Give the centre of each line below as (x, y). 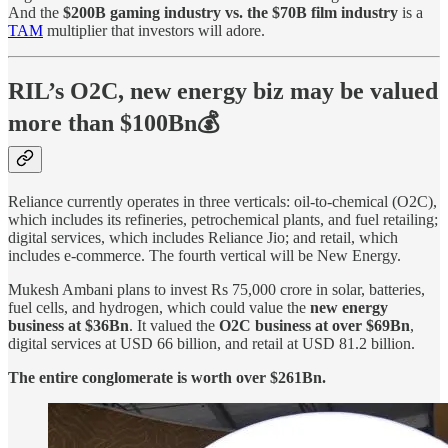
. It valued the (174, 326)
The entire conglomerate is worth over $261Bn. (167, 378)
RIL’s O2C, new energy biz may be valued (223, 91)
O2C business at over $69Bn (314, 326)
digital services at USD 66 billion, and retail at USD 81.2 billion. (211, 344)
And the (35, 13)
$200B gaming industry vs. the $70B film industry (230, 13)
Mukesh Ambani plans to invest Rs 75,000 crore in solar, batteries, (216, 290)
